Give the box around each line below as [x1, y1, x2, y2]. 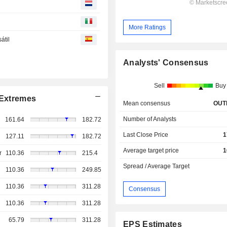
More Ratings [129, 23, 166, 31]
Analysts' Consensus [123, 58, 209, 67]
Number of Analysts [123, 116, 177, 123]
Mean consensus [123, 100, 171, 107]
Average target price [123, 147, 179, 155]
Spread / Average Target [123, 163, 190, 170]
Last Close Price [123, 131, 169, 139]
